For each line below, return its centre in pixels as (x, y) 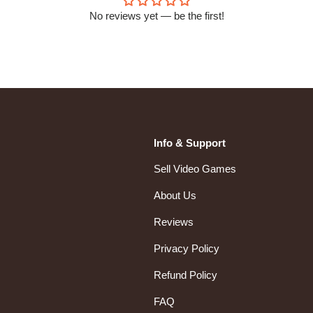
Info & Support (190, 143)
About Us (175, 196)
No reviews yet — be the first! (156, 15)
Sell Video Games (195, 169)
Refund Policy (185, 275)
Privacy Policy (187, 249)
